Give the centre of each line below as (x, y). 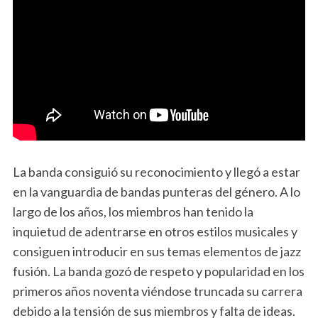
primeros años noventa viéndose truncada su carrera (157, 291)
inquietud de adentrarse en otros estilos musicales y (155, 232)
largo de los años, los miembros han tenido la (133, 212)
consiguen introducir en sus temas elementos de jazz (157, 252)
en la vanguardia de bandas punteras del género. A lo (156, 192)
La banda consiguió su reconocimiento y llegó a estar (156, 172)
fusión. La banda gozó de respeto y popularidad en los (158, 272)
